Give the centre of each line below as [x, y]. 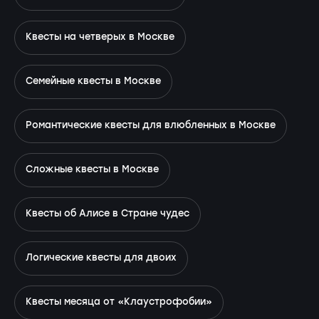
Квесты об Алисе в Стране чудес [108, 214]
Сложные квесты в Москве [92, 169]
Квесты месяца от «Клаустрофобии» [119, 302]
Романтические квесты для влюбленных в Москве [151, 125]
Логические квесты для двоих [101, 258]
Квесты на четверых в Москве [100, 37]
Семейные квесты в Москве [93, 81]
